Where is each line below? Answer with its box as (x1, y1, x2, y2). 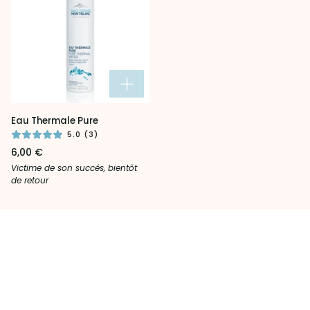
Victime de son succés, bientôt (11, 161, 137, 174)
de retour (11, 174, 48, 186)
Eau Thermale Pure (11, 114, 98, 128)
